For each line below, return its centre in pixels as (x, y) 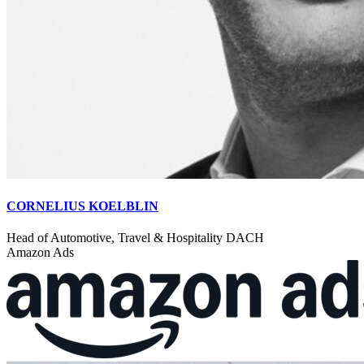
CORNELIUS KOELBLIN (82, 206)
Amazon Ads (40, 253)
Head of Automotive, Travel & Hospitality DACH (135, 238)
